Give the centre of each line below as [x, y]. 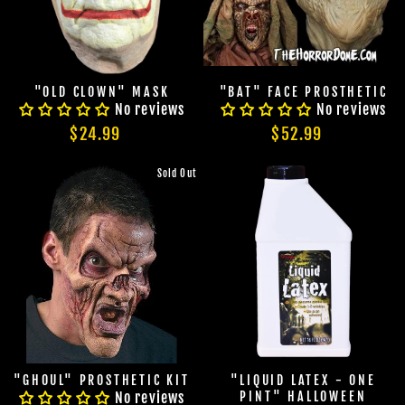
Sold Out [177, 173]
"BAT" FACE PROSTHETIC [303, 91]
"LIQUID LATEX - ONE [303, 380]
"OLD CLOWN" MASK [102, 91]
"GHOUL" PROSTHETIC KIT [102, 380]
